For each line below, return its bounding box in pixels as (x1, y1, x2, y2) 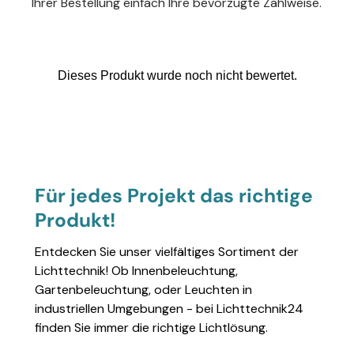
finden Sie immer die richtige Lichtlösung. (35, 319, 268, 337)
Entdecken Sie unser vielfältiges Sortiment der (35, 243, 299, 261)
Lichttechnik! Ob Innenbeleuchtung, (35, 262, 238, 280)
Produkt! (35, 207, 115, 233)
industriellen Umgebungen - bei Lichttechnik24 (35, 300, 303, 318)
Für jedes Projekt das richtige (35, 183, 313, 209)
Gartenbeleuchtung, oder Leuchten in (35, 281, 252, 299)
